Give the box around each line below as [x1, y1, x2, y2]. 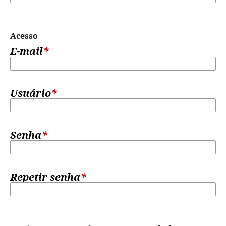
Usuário [10, 86, 51, 100]
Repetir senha [10, 170, 80, 184]
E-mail [10, 44, 43, 58]
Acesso [10, 30, 38, 42]
